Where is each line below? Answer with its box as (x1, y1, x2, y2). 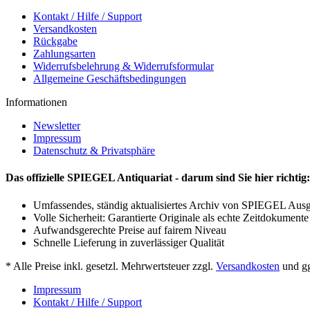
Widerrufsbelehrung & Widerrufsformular (33, 60, 214, 73)
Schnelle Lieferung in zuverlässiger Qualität (33, 236, 224, 248)
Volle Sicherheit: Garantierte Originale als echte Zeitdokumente (33, 211, 309, 224)
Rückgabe (33, 35, 77, 48)
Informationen (6, 96, 67, 109)
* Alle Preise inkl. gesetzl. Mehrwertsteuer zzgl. (6, 259, 216, 272)
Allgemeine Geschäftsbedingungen (33, 73, 186, 85)
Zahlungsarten (33, 48, 95, 60)
